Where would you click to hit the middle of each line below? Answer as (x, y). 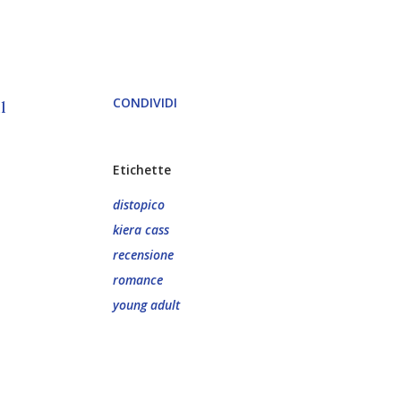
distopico (139, 205)
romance (138, 280)
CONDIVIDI (145, 102)
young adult (146, 305)
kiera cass (141, 230)
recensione (143, 255)
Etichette (142, 170)
